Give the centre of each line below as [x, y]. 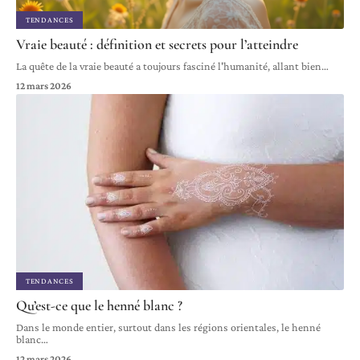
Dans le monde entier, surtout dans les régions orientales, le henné [168, 327]
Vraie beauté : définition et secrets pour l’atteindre [157, 44]
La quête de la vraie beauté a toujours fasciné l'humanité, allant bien [169, 65]
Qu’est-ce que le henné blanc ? [99, 306]
